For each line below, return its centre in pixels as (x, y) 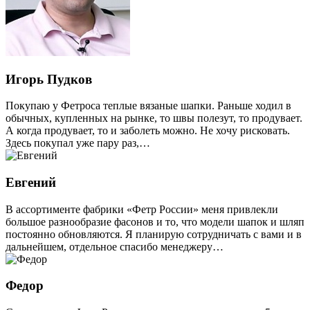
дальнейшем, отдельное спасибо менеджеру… (115, 246)
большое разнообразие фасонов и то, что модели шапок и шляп (155, 221)
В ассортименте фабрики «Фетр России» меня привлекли (142, 209)
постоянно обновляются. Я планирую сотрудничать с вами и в (154, 234)
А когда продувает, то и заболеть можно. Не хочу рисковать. (148, 131)
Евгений (31, 182)
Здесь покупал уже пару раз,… (78, 143)
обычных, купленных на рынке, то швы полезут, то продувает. (154, 118)
